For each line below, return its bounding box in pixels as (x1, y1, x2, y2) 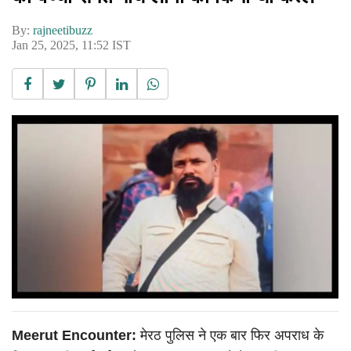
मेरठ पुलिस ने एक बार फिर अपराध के (140, 327, 324, 344)
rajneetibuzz (33, 23, 92, 37)
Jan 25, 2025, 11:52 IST (12, 38, 131, 52)
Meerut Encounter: (12, 327, 140, 344)
